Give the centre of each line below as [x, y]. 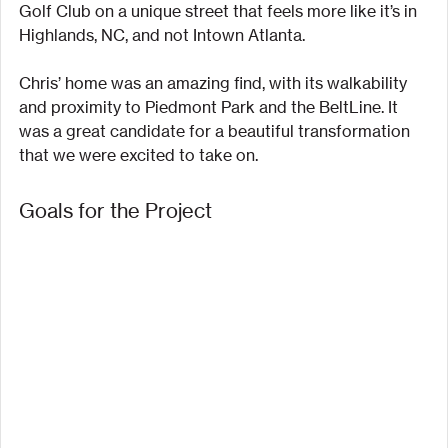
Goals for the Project [115, 211]
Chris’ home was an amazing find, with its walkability [215, 83]
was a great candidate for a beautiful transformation [216, 131]
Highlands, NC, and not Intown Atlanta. [162, 35]
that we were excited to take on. [138, 155]
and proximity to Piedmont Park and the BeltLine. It [210, 107]
